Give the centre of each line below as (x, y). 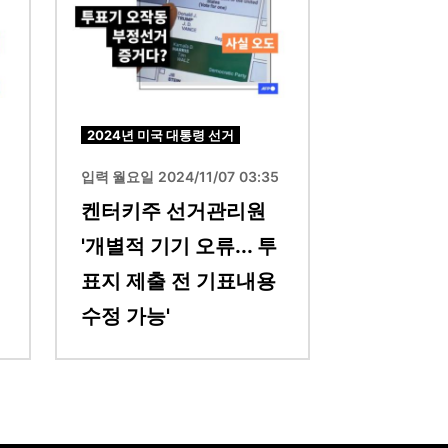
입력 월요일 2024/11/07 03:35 (180, 177)
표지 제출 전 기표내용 (178, 281)
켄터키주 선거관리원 (173, 211)
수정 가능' (125, 316)
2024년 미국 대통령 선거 (160, 135)
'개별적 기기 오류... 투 (179, 246)
